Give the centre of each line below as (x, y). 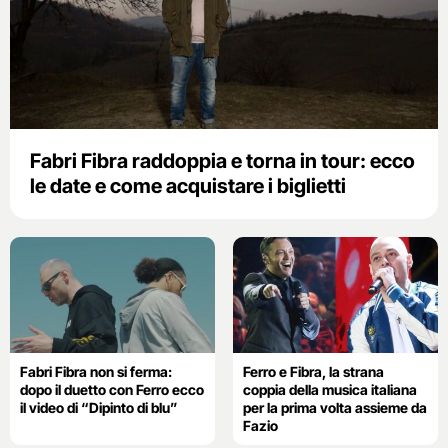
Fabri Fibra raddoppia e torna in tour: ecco (222, 161)
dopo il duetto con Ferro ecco (112, 389)
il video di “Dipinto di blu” (99, 407)
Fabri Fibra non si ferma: (96, 371)
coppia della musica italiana (329, 389)
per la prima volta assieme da (334, 407)
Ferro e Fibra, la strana (313, 371)
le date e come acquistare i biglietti (188, 186)
